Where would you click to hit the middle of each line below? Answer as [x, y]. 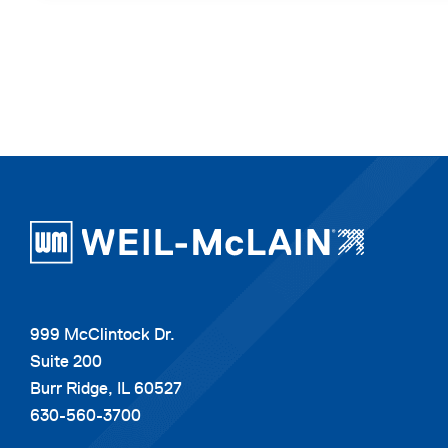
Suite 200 [66, 360]
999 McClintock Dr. [102, 333]
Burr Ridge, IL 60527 [106, 387]
